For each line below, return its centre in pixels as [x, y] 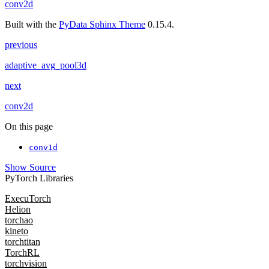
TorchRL [22, 252]
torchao [19, 220]
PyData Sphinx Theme [102, 24]
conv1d [43, 147]
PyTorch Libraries [39, 178]
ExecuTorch [28, 198]
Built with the [32, 24]
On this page [29, 126]
